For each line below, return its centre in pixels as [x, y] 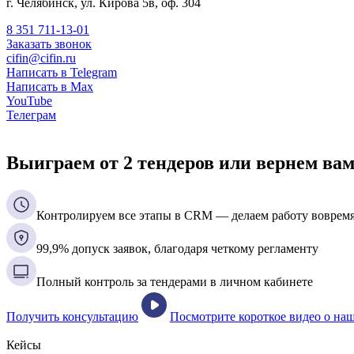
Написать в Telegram [62, 72]
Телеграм [31, 115]
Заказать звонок [49, 44]
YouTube [29, 101]
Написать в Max [50, 87]
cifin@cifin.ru [41, 58]
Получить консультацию [72, 316]
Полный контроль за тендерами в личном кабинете [175, 281]
